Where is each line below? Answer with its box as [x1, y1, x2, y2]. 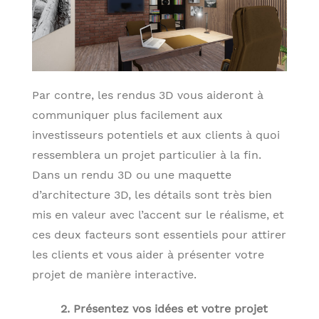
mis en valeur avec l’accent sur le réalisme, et [32, 207, 284, 221]
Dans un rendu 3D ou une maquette [32, 167, 231, 182]
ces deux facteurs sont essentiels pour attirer [32, 227, 286, 241]
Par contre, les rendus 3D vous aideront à [32, 88, 263, 102]
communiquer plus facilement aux [32, 108, 223, 122]
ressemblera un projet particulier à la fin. [32, 147, 261, 162]
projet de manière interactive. [32, 267, 197, 281]
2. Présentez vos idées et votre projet [61, 301, 268, 315]
